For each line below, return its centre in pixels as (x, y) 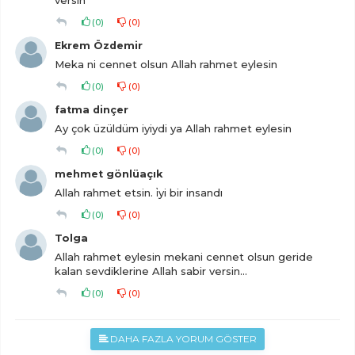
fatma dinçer (92, 110)
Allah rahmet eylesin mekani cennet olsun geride (184, 257)
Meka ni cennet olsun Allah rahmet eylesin (166, 64)
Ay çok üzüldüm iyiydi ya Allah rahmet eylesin (173, 128)
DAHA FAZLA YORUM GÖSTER (184, 339)
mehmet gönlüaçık (109, 174)
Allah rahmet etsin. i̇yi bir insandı (139, 193)
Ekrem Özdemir (99, 46)
